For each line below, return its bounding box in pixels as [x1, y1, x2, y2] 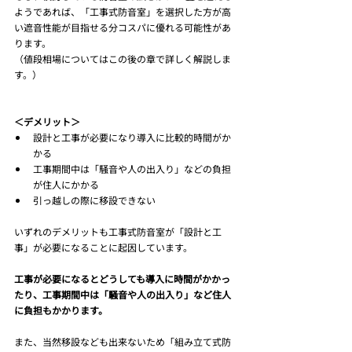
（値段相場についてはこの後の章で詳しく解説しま [14, 52, 231, 66]
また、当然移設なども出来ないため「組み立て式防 [14, 335, 231, 349]
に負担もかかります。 [14, 303, 108, 317]
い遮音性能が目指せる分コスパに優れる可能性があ [14, 20, 231, 35]
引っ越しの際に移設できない [33, 193, 156, 207]
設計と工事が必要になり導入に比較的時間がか [33, 130, 231, 145]
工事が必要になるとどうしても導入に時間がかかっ [14, 272, 230, 286]
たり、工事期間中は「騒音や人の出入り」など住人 [14, 288, 231, 302]
